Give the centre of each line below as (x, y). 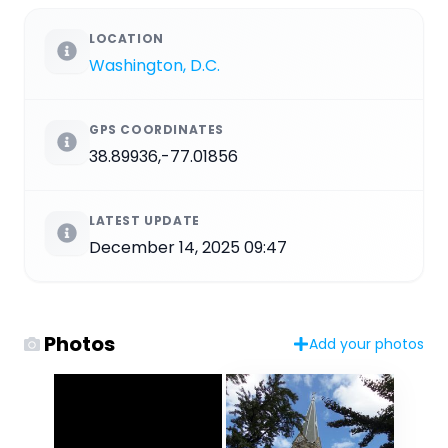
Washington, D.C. (154, 65)
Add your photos (366, 343)
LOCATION (126, 38)
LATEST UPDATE (144, 220)
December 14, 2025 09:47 (188, 247)
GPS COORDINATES (156, 129)
